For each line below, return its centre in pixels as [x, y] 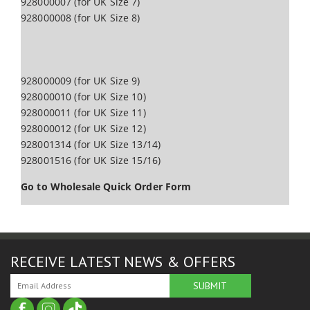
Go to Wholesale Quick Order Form [106, 186]
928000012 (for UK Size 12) [83, 128]
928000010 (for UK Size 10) [83, 97]
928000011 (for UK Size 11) [83, 112]
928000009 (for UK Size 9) [81, 81]
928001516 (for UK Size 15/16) [91, 160]
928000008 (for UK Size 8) [81, 18]
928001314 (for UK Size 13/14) [91, 144]
